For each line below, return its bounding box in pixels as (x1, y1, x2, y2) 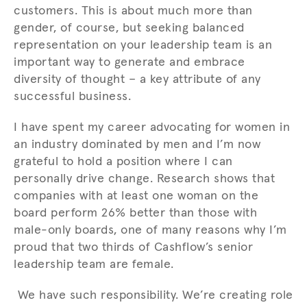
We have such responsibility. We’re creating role (14, 289, 293, 302)
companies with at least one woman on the (14, 190, 258, 203)
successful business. (14, 90, 135, 103)
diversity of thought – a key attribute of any (14, 73, 261, 86)
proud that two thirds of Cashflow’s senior (14, 241, 253, 254)
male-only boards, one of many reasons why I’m (14, 224, 287, 237)
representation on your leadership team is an (14, 39, 272, 52)
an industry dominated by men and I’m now (14, 138, 260, 151)
